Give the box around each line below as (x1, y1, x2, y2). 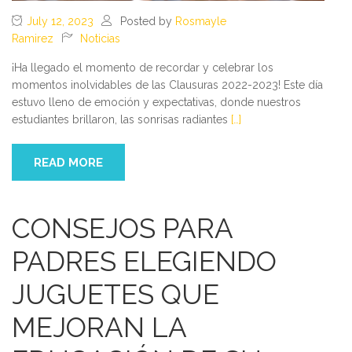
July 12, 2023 (27, 15, 93, 28)
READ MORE (34, 156, 103, 170)
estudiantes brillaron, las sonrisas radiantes (12, 113, 231, 126)
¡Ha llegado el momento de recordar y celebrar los (12, 61, 273, 75)
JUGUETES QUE (12, 278, 219, 311)
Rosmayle (175, 15, 226, 28)
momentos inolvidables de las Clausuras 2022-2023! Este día (12, 79, 323, 92)
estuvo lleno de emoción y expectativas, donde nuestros (12, 96, 301, 109)
